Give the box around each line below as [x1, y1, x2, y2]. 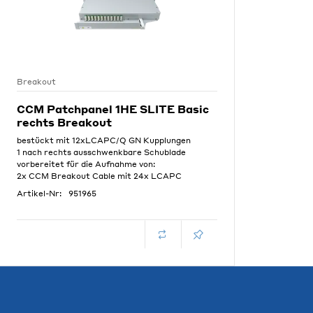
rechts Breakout [17, 115, 112, 129]
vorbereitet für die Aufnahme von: [17, 159, 155, 169]
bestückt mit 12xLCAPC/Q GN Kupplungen [17, 136, 191, 145]
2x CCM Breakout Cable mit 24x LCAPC [17, 171, 182, 181]
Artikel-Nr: [17, 189, 61, 198]
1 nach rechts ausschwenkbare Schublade [17, 147, 186, 157]
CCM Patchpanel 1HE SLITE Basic [17, 102, 209, 116]
